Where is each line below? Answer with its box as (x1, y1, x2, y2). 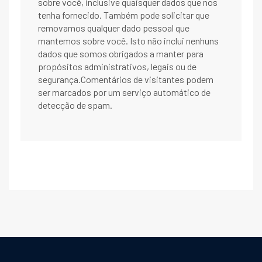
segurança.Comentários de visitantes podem (38, 74, 213, 85)
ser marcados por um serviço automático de (38, 87, 211, 98)
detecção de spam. (38, 99, 112, 111)
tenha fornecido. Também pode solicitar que (38, 9, 209, 21)
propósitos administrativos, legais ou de (38, 61, 196, 73)
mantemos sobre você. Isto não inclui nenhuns (38, 35, 219, 47)
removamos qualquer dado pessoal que (38, 22, 189, 34)
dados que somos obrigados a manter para (38, 48, 204, 60)
